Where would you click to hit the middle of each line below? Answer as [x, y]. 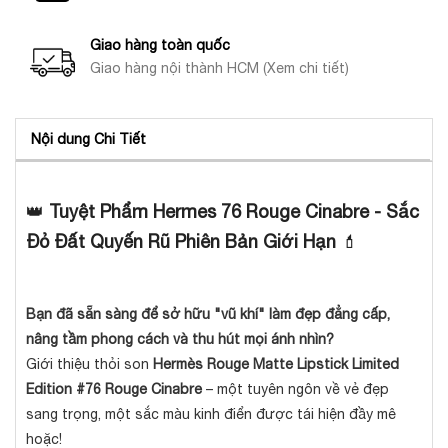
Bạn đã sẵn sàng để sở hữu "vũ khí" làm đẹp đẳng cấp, [208, 314]
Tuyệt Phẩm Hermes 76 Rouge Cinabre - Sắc [234, 211]
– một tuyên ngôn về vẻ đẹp [295, 389]
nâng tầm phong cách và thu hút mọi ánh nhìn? [180, 339]
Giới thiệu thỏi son [89, 364]
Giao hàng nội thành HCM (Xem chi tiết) [219, 68]
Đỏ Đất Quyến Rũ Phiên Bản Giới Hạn [181, 241]
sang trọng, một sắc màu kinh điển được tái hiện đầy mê [211, 414]
